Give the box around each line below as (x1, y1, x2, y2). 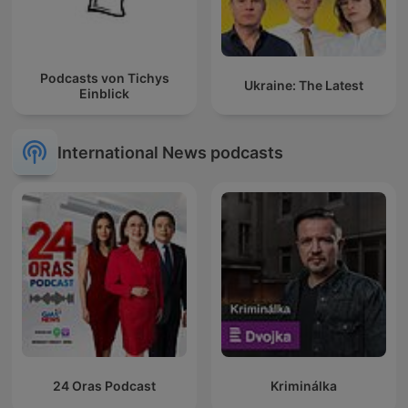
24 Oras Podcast (53, 378, 156, 394)
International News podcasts (57, 142, 283, 162)
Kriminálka (270, 378, 337, 394)
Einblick (79, 85, 129, 101)
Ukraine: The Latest (244, 77, 363, 94)
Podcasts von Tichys (39, 69, 169, 86)
